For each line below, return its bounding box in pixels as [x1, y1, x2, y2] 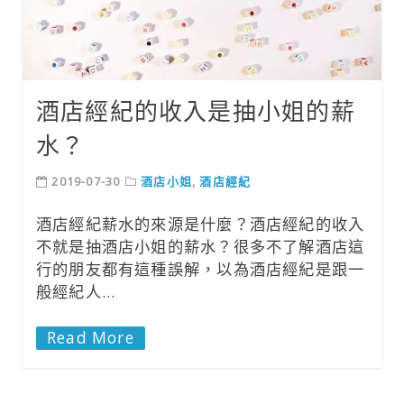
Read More [47, 326, 134, 348]
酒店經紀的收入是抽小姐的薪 [36, 94, 355, 127]
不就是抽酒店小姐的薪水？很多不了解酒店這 [36, 235, 365, 257]
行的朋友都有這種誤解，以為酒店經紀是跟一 [36, 258, 365, 280]
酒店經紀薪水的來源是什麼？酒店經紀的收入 [36, 213, 365, 234]
